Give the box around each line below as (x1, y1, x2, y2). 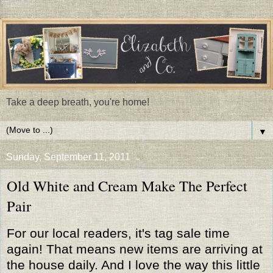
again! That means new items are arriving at (7, 241, 263, 256)
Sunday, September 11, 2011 (6, 151, 130, 162)
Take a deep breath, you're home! (6, 96, 149, 107)
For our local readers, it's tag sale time (7, 225, 230, 240)
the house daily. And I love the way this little (7, 257, 260, 272)
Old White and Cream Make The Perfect (7, 175, 247, 196)
